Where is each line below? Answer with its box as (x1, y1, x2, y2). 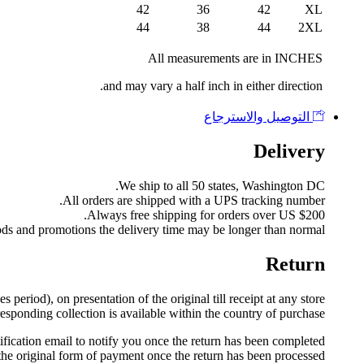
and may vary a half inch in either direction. (103, 79, 323, 93)
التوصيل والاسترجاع (204, 110, 313, 123)
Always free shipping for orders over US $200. (87, 207, 325, 222)
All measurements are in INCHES (148, 51, 323, 65)
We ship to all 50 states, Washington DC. (119, 178, 325, 193)
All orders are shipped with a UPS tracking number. (63, 193, 325, 207)
